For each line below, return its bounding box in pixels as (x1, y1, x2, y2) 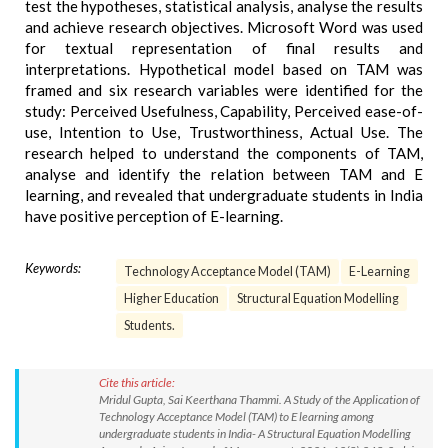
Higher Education (124, 291, 219, 306)
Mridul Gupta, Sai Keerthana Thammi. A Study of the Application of (99, 392, 420, 407)
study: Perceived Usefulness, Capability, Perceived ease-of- (25, 102, 423, 120)
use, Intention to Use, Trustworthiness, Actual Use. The (25, 123, 423, 141)
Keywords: (25, 260, 81, 276)
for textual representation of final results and (25, 39, 423, 57)
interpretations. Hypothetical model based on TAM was (25, 60, 423, 78)
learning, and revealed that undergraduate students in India (25, 186, 423, 204)
